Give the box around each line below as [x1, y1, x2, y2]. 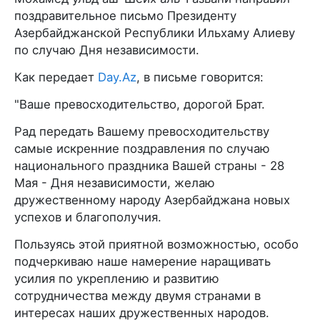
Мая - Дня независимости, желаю [14, 175, 215, 190]
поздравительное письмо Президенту [14, 8, 236, 23]
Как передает [14, 69, 98, 84]
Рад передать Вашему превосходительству [14, 124, 269, 139]
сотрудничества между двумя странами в [14, 288, 261, 303]
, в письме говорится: [136, 69, 264, 84]
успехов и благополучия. [14, 209, 161, 224]
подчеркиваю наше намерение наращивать [14, 254, 271, 269]
